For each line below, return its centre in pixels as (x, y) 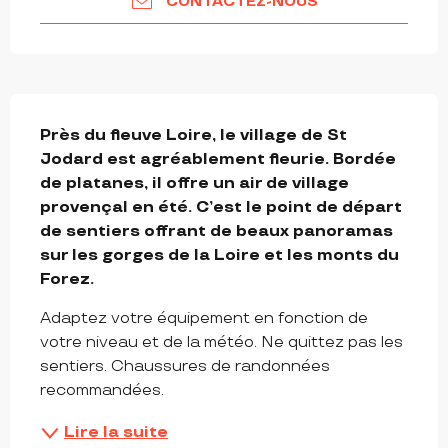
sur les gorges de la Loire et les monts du (219, 256)
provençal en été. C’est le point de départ (221, 208)
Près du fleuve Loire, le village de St (193, 136)
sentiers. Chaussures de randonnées (185, 367)
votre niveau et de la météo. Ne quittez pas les (221, 343)
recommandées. (102, 391)
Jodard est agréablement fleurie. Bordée (218, 160)
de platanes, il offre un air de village (194, 184)
